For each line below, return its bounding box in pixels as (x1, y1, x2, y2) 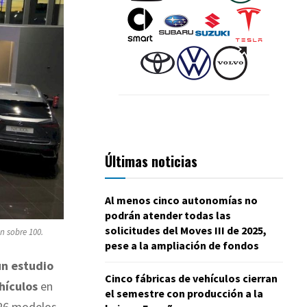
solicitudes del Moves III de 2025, (105, 223, 267, 237)
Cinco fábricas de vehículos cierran (105, 271, 278, 285)
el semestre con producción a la (105, 286, 263, 300)
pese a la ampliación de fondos (105, 238, 259, 252)
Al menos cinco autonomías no (105, 193, 258, 207)
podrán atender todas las (105, 208, 231, 222)
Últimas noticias (105, 150, 197, 171)
